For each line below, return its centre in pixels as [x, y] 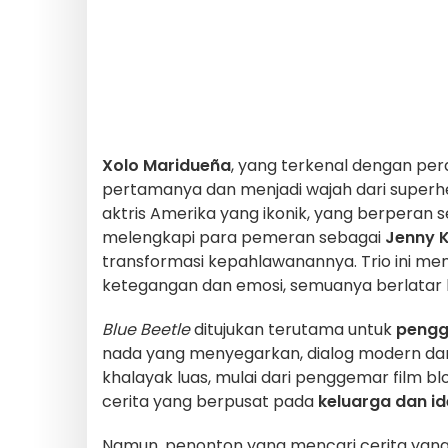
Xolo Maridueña [166, 165]
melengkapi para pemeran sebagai [243, 237]
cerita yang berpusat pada [210, 401]
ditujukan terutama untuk [293, 329]
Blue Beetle [146, 329]
